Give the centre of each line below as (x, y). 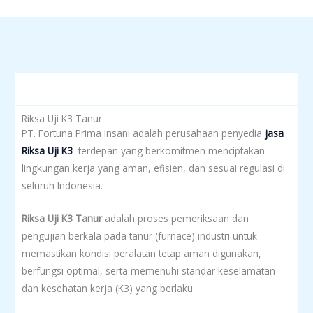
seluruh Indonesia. (62, 185)
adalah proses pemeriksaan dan (175, 218)
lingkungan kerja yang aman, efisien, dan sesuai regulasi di (153, 168)
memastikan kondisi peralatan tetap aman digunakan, (141, 253)
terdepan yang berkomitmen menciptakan (169, 151)
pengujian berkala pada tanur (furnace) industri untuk (139, 235)
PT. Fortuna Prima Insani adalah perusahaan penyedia (143, 133)
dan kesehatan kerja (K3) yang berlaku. (108, 288)
